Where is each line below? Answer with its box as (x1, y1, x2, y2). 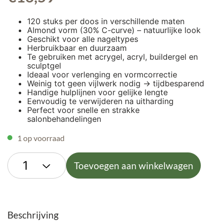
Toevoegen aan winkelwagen (74, 159, 193, 171)
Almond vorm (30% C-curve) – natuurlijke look (27, 25, 201, 35)
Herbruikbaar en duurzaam (27, 42, 127, 53)
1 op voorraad (17, 133, 65, 143)
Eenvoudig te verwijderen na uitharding (27, 96, 174, 106)
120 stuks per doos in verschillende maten (27, 16, 184, 26)
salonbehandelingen (27, 113, 101, 124)
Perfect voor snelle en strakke (27, 105, 140, 115)
